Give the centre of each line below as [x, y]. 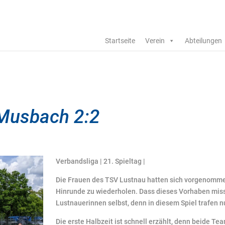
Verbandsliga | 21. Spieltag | [101, 161]
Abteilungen [203, 41]
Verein [155, 41]
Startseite [120, 41]
